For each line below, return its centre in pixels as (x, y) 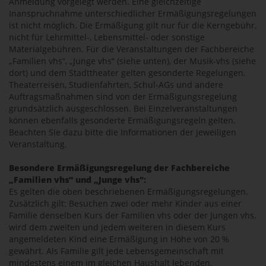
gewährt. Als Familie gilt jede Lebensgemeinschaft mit (116, 251)
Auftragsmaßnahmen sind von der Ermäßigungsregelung (123, 96)
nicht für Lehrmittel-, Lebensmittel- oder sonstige (107, 37)
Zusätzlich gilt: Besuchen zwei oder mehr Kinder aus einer (125, 203)
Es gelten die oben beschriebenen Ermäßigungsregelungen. (129, 191)
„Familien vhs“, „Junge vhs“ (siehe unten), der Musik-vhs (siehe (132, 61)
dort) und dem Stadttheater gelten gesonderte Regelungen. (127, 73)
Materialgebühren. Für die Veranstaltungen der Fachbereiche (132, 49)
